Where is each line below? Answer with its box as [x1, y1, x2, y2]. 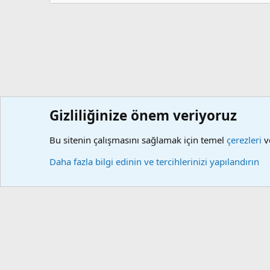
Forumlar [49, 122, 83, 133]
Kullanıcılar [93, 122, 140, 133]
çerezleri [227, 134, 262, 146]
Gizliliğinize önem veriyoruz [49, 106, 237, 125]
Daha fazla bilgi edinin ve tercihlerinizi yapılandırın [49, 155, 259, 168]
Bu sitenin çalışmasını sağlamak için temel [49, 134, 227, 146]
